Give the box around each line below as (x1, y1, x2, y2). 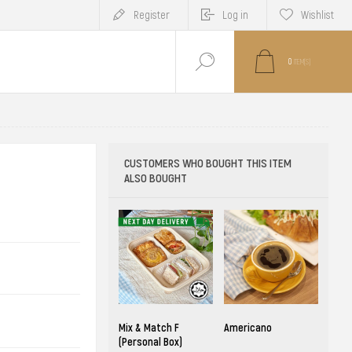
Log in (222, 9, 248, 21)
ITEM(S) (291, 57, 310, 66)
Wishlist (301, 9, 334, 21)
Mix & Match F (118, 321, 179, 335)
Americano (223, 321, 272, 335)
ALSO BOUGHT (123, 170, 187, 185)
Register (134, 9, 170, 21)
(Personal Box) (118, 335, 182, 350)
